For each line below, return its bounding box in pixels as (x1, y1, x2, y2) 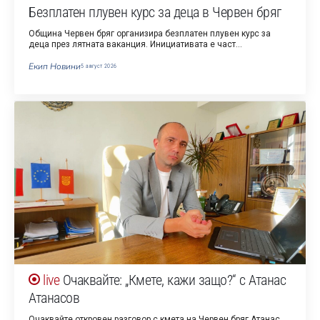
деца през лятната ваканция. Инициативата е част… (29, 39, 243, 50)
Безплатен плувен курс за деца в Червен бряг (29, 4, 281, 21)
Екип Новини (29, 61, 81, 73)
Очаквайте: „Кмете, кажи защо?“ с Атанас (62, 271, 286, 289)
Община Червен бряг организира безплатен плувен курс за (29, 29, 271, 39)
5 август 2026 (81, 63, 117, 70)
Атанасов (29, 289, 80, 307)
